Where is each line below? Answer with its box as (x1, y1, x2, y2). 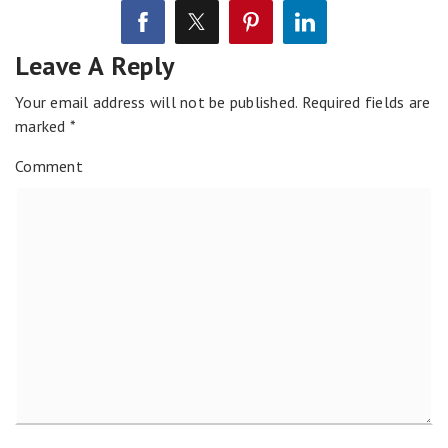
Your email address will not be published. (15, 92, 298, 113)
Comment (15, 156, 83, 177)
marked (15, 116, 70, 137)
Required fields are (297, 92, 431, 113)
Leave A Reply (15, 49, 175, 83)
